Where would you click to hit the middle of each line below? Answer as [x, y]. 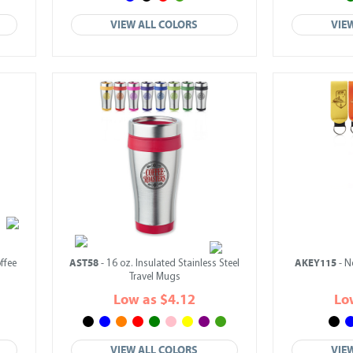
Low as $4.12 [154, 300]
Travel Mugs [154, 277]
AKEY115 [315, 263]
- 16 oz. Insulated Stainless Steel [169, 264]
